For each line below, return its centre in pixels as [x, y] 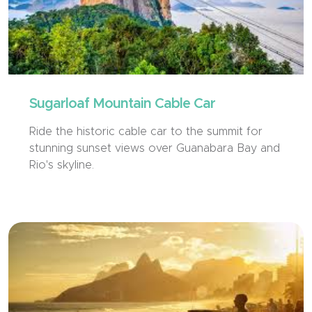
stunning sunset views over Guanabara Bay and [155, 149]
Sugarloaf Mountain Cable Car [122, 104]
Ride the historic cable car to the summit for [146, 132]
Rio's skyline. [62, 165]
